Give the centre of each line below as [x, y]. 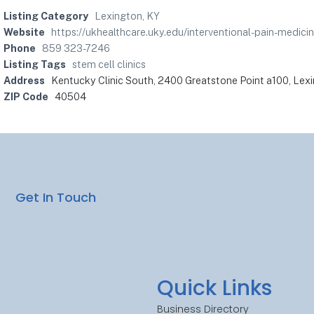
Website [24, 32]
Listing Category [46, 16]
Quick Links [214, 288]
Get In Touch [56, 197]
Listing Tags [35, 64]
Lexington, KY [127, 16]
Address [24, 80]
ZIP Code [26, 96]
